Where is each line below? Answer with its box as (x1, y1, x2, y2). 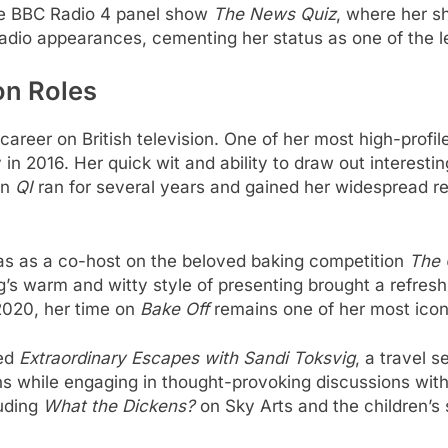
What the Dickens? (43, 396, 195, 417)
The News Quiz (213, 3, 336, 24)
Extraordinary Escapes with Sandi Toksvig (19, 348, 355, 369)
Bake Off (140, 298, 209, 319)
